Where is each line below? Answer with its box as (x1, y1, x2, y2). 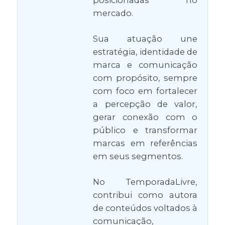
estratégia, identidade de (93, 47, 198, 57)
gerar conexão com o (93, 112, 198, 123)
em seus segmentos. (93, 151, 183, 162)
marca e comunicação (93, 60, 198, 70)
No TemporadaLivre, (93, 177, 198, 187)
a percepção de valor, (93, 99, 198, 109)
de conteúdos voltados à (93, 203, 198, 213)
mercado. (93, 8, 134, 19)
